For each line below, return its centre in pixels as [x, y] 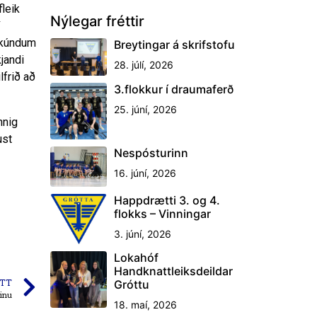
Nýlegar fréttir [97, 21]
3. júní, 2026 [143, 234]
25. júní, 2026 [145, 110]
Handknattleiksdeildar [173, 271]
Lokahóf [136, 257]
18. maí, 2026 [145, 304]
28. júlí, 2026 [144, 65]
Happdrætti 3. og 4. [167, 201]
